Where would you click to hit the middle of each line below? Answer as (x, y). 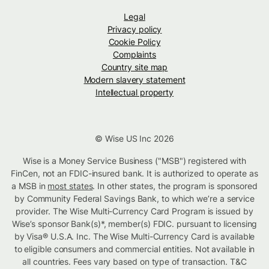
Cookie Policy (134, 42)
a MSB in (30, 186)
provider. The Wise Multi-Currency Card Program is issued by (134, 211)
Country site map (134, 67)
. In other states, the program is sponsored (175, 186)
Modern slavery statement (134, 80)
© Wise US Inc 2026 (134, 139)
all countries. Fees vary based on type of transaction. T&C (134, 262)
